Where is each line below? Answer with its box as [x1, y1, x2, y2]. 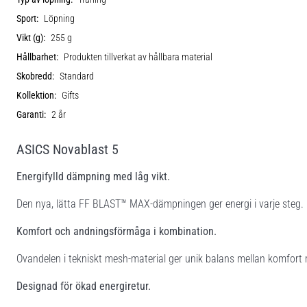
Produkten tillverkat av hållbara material [64, 51, 212, 63]
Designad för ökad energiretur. [16, 279, 151, 293]
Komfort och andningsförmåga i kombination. [16, 224, 217, 238]
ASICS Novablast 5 [16, 140, 119, 158]
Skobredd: [16, 70, 54, 82]
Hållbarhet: [16, 51, 58, 63]
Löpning [44, 12, 75, 25]
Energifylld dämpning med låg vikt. [16, 169, 170, 183]
